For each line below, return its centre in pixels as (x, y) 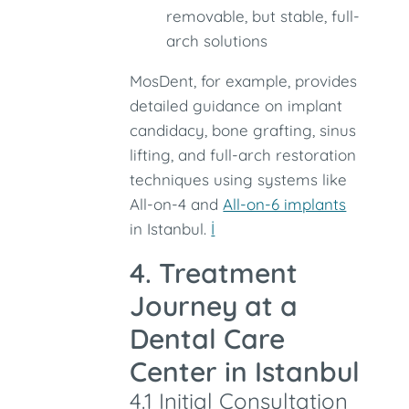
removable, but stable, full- (263, 16)
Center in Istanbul (245, 372)
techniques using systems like (239, 179)
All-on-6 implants (285, 204)
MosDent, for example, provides (244, 81)
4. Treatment (214, 273)
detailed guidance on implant (236, 105)
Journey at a (214, 306)
